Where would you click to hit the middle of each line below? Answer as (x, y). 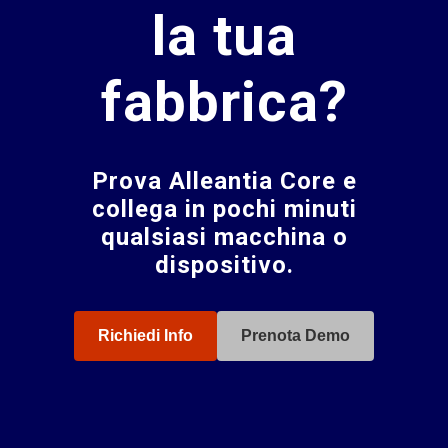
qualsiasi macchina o (224, 237)
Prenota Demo (295, 335)
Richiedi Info (145, 335)
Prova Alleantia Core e (224, 181)
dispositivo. (224, 265)
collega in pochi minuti (224, 209)
